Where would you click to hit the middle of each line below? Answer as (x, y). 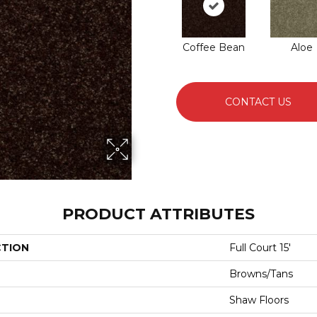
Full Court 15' (260, 248)
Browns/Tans (261, 274)
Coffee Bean (213, 47)
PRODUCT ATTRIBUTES (158, 214)
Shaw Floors (259, 300)
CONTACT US (259, 102)
